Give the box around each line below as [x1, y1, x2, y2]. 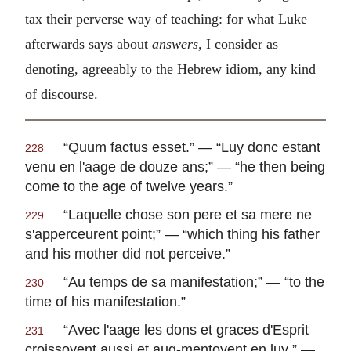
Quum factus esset [68, 139, 186, 156]
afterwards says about [25, 35, 152, 52]
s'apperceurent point [25, 226, 152, 243]
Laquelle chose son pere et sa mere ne [68, 206, 312, 223]
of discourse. [25, 85, 98, 102]
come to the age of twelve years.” [25, 178, 233, 195]
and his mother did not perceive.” [25, 245, 230, 262]
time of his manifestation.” [25, 293, 186, 310]
